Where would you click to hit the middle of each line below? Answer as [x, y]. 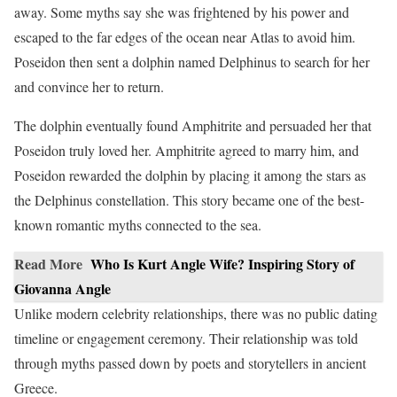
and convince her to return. [89, 86]
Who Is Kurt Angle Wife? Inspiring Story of [222, 263]
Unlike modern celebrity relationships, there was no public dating [196, 313]
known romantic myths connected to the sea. [138, 224]
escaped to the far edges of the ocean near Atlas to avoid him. [185, 36]
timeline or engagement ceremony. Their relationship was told [186, 338]
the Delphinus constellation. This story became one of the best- [189, 199]
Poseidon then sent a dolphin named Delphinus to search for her [192, 61]
